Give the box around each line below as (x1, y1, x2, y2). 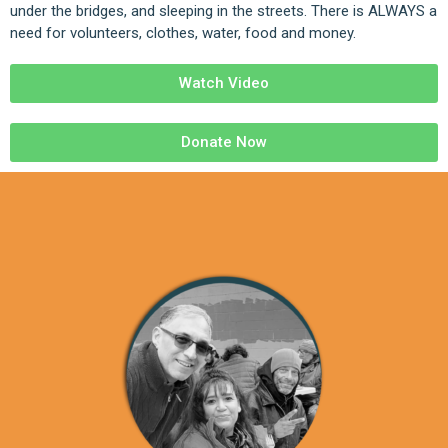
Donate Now (181, 133, 267, 152)
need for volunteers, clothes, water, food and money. (10, 24, 356, 43)
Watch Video (179, 74, 269, 93)
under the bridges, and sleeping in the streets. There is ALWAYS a (10, 2, 437, 21)
